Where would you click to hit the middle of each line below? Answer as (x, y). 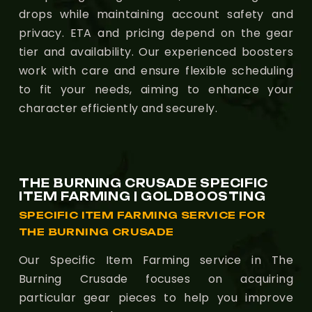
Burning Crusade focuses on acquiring (156, 279)
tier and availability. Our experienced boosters (156, 52)
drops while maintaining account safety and (156, 14)
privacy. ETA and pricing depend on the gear (156, 33)
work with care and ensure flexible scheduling (156, 70)
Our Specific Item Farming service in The (156, 260)
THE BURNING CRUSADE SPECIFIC (143, 183)
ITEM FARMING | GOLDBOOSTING (142, 196)
